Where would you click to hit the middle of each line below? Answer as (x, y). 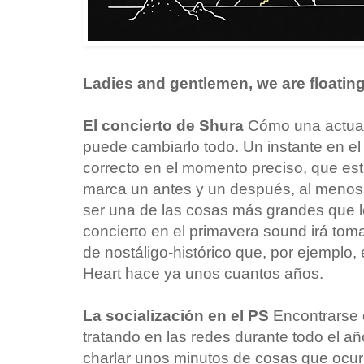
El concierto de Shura (165, 125)
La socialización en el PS (176, 315)
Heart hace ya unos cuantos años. (203, 273)
